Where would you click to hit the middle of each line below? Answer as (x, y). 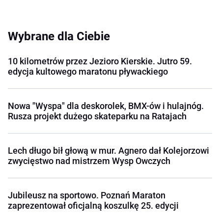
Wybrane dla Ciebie (59, 37)
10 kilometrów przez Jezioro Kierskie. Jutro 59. (100, 61)
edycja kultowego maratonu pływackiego (88, 72)
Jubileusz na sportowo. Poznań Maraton (87, 195)
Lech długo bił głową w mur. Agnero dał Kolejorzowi (109, 151)
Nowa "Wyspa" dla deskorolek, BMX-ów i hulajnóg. (106, 106)
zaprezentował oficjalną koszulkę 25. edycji (93, 206)
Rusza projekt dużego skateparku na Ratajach (97, 116)
